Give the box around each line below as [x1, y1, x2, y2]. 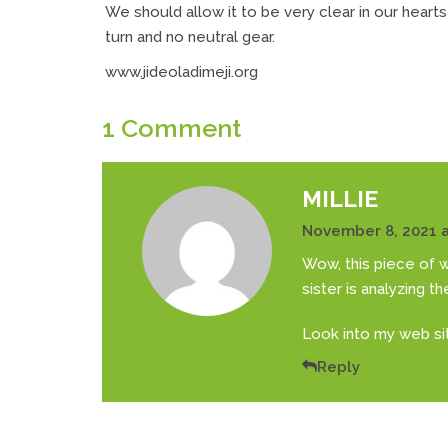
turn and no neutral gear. [105, 27, 275, 46]
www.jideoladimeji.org [105, 62, 258, 81]
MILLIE [302, 184, 378, 212]
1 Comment [102, 112, 241, 143]
